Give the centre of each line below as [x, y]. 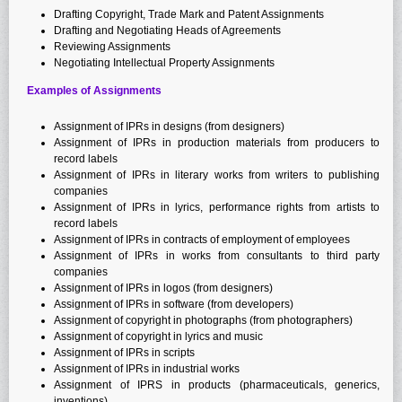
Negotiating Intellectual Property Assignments [164, 62]
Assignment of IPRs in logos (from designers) [163, 288]
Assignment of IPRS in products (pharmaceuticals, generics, [217, 385]
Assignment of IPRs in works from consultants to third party [217, 255]
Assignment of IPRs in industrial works [147, 368]
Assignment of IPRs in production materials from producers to [217, 142]
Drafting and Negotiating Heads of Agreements [167, 30]
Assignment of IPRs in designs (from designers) [169, 126]
